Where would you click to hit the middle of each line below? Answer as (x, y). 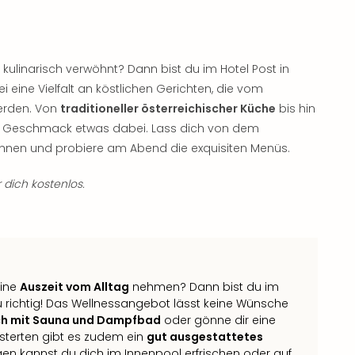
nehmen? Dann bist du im (204, 286)
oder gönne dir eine (218, 320)
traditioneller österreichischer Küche (168, 108)
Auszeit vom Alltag (74, 286)
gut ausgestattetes (205, 336)
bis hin (296, 108)
